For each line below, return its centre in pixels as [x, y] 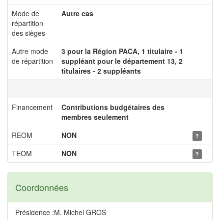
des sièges [28, 33]
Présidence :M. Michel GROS [61, 212]
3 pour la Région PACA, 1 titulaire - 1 [122, 51]
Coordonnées [42, 187]
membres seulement [95, 117]
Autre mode [30, 51]
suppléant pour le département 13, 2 [122, 61]
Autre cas [77, 13]
